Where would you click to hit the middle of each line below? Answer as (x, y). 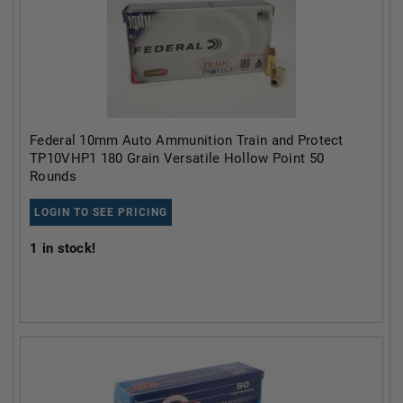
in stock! (67, 248)
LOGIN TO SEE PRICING (101, 212)
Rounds (53, 176)
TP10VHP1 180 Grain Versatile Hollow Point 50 (177, 158)
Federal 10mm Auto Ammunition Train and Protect (187, 140)
